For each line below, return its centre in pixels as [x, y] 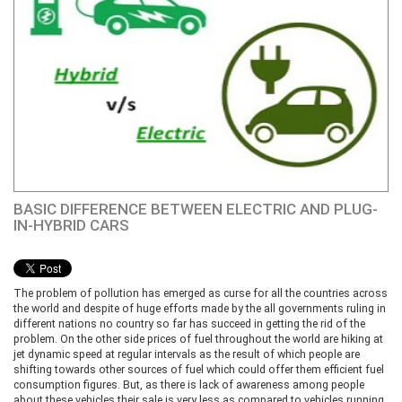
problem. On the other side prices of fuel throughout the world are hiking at [198, 339]
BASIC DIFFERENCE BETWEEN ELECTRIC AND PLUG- [196, 209]
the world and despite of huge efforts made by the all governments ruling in [200, 308]
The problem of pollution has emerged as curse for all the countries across [201, 293]
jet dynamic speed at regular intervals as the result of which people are [187, 354]
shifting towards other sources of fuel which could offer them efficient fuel [199, 369]
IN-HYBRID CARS [71, 225]
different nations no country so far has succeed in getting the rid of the [189, 323]
